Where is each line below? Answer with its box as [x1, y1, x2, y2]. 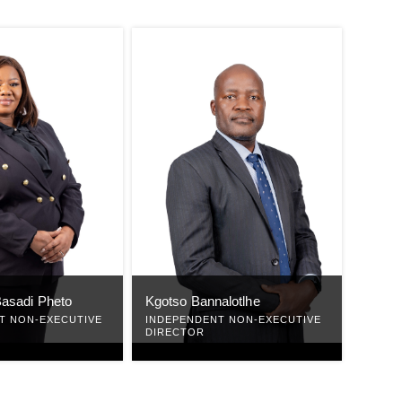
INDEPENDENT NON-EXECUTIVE [144, 313, 321, 325]
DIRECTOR [144, 326, 205, 337]
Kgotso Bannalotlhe [144, 293, 260, 309]
